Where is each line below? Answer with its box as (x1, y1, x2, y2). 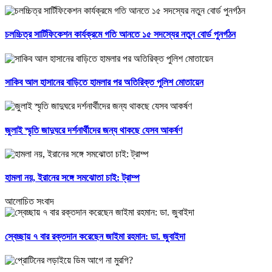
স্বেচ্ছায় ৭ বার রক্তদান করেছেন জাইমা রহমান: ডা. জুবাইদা (5, 231, 185, 242)
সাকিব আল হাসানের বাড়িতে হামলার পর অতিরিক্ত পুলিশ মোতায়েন (5, 76, 203, 87)
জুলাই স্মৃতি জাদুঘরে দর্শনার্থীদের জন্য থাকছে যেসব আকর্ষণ (5, 124, 182, 135)
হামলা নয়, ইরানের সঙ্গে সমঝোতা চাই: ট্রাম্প (5, 172, 140, 183)
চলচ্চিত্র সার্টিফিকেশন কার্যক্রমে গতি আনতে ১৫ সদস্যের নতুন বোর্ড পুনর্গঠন (5, 29, 236, 40)
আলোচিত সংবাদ (5, 196, 54, 207)
